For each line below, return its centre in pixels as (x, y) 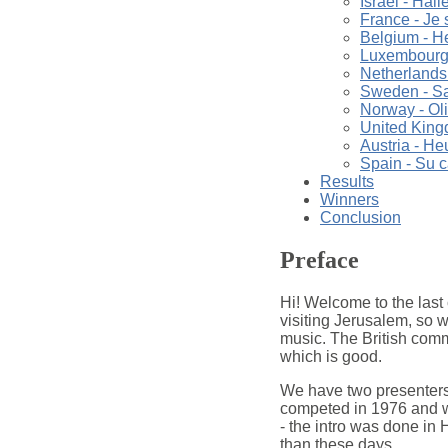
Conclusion (360, 217)
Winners (349, 199)
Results (346, 181)
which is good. (330, 356)
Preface (319, 259)
